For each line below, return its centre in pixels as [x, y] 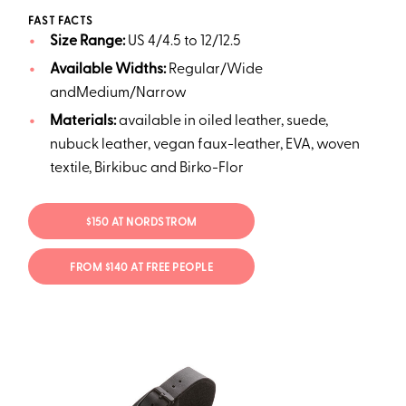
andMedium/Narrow [118, 94]
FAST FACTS [61, 22]
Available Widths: [109, 70]
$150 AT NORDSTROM [142, 222]
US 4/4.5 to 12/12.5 [184, 42]
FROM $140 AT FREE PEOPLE [142, 268]
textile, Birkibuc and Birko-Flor [146, 169]
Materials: [84, 122]
